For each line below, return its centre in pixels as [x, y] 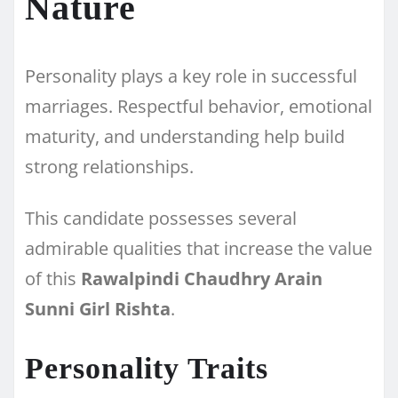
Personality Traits [147, 368]
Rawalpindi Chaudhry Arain [202, 278]
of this [53, 278]
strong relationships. [109, 166]
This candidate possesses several [161, 218]
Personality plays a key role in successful [191, 76]
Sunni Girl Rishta [98, 308]
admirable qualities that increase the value [199, 248]
